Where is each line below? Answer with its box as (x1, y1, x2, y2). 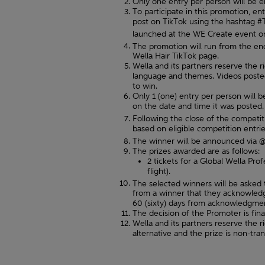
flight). (147, 166, 170, 176)
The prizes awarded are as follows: (132, 146, 260, 156)
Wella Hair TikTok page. (132, 51, 219, 62)
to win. (132, 81, 157, 92)
